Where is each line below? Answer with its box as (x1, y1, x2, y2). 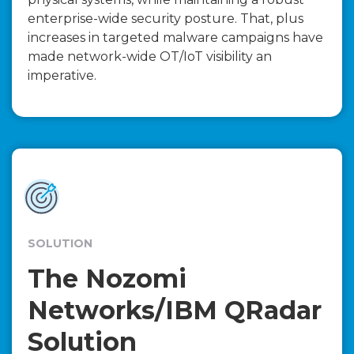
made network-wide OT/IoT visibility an (28, 49, 272, 65)
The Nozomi (28, 263, 186, 295)
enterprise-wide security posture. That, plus (28, 11, 303, 27)
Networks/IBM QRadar (28, 295, 322, 326)
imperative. (28, 68, 96, 84)
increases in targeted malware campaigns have (28, 30, 323, 46)
